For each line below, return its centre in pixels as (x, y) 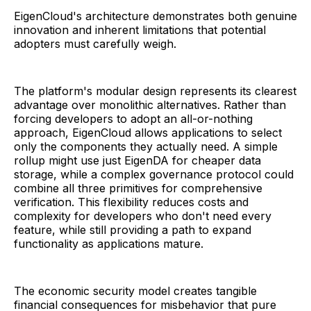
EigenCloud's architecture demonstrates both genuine (155, 16)
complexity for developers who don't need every (143, 216)
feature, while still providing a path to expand (133, 229)
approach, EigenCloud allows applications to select (148, 132)
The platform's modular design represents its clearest (155, 91)
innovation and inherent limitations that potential (140, 30)
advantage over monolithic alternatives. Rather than (150, 104)
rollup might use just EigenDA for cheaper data (137, 160)
